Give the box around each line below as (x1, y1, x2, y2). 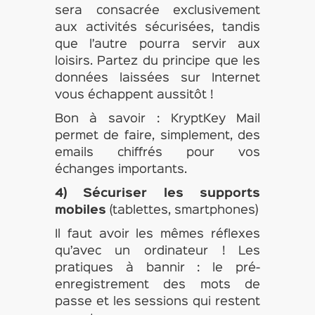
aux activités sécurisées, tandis (54, 22, 261, 33)
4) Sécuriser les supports (54, 188, 261, 199)
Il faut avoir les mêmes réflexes (54, 229, 261, 240)
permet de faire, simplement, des (54, 131, 261, 141)
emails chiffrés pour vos (54, 148, 261, 158)
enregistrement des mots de (54, 280, 261, 290)
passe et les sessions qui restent (54, 297, 261, 307)
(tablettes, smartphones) (105, 205, 258, 216)
